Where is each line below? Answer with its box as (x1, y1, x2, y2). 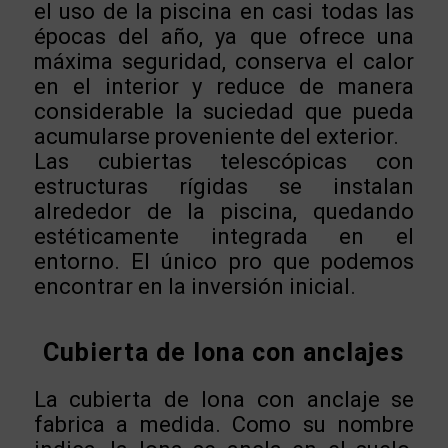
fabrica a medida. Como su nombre (33, 412, 415, 438)
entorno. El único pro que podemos (33, 249, 415, 275)
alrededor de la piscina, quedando (33, 199, 415, 225)
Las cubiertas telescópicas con (33, 149, 415, 175)
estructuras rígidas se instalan (33, 174, 415, 200)
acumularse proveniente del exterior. (33, 124, 399, 150)
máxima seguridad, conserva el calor (33, 49, 415, 75)
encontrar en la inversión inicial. (33, 274, 356, 300)
